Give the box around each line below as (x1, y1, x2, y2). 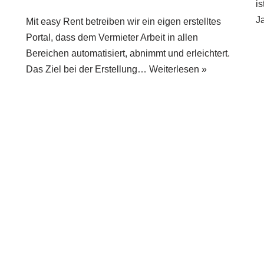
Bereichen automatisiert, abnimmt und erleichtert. (26, 48, 230, 59)
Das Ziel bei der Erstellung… (26, 64, 149, 75)
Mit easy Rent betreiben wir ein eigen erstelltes (26, 16, 221, 27)
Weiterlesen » (149, 64, 207, 75)
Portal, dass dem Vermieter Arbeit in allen (26, 32, 198, 43)
